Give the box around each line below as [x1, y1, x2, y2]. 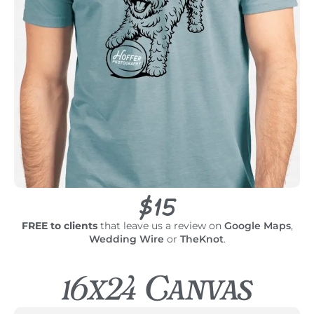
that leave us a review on [97, 219, 224, 233]
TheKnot [179, 233, 224, 246]
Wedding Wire [88, 233, 164, 246]
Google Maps [224, 219, 291, 233]
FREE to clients [21, 219, 97, 233]
